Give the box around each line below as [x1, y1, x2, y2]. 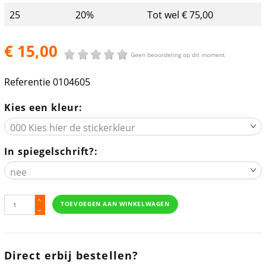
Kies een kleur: [4, 100, 83, 114]
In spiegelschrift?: [4, 145, 99, 159]
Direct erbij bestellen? [4, 248, 138, 263]
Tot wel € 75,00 [147, 8, 214, 21]
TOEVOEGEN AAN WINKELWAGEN [61, 199, 170, 208]
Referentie [4, 75, 51, 88]
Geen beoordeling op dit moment [131, 50, 226, 59]
